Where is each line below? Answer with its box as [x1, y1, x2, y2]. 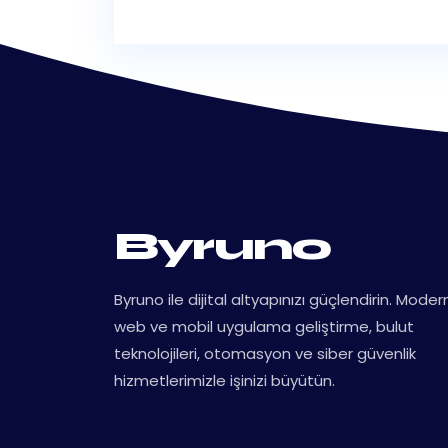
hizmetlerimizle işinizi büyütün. [114, 370, 335, 391]
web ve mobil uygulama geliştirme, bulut [114, 316, 414, 337]
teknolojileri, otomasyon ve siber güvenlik [114, 343, 416, 364]
